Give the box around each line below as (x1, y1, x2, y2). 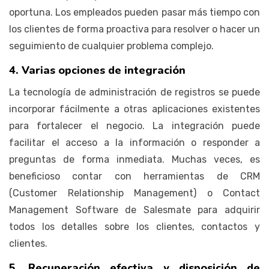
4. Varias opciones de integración (9, 62, 186, 77)
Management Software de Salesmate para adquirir (9, 204, 260, 216)
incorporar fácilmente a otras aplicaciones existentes (9, 103, 260, 115)
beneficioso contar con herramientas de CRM (9, 170, 260, 182)
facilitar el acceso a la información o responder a (9, 136, 260, 148)
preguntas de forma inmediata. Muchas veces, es (9, 153, 260, 165)
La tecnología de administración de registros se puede (9, 86, 260, 98)
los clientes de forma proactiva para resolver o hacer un (9, 23, 260, 35)
